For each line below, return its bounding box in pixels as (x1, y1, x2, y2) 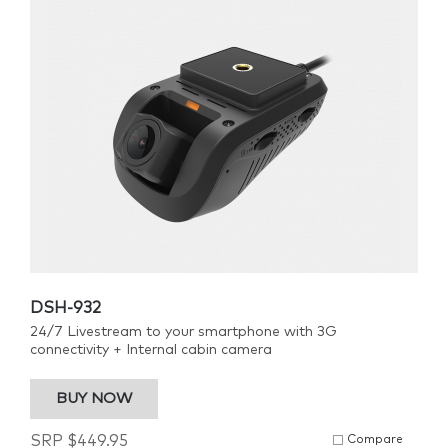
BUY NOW (56, 391, 132, 406)
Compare (347, 434, 403, 446)
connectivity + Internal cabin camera (30, 343, 272, 357)
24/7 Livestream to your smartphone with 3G (30, 325, 337, 339)
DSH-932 (30, 300, 101, 316)
